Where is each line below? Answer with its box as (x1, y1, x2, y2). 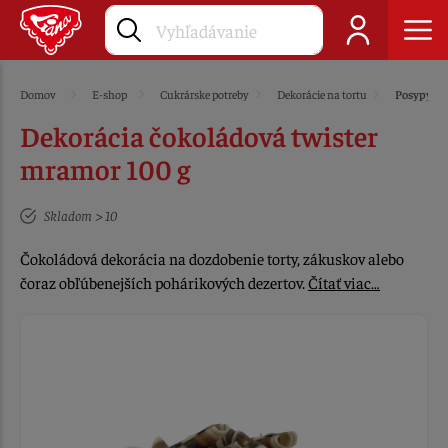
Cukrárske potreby (160, 86, 249, 102)
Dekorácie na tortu (276, 86, 367, 102)
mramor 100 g (20, 151, 190, 186)
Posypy (395, 86, 433, 102)
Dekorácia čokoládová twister (20, 118, 378, 153)
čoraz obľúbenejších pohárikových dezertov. (20, 272, 308, 292)
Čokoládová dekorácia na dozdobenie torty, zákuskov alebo (20, 248, 404, 268)
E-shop (92, 86, 128, 102)
